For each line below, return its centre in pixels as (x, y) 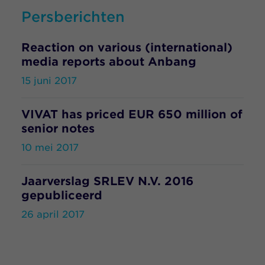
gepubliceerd (62, 195)
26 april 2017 (53, 214)
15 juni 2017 (49, 81)
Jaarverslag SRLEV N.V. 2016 (107, 181)
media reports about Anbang (109, 62)
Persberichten (73, 17)
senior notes (58, 129)
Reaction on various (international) (127, 48)
